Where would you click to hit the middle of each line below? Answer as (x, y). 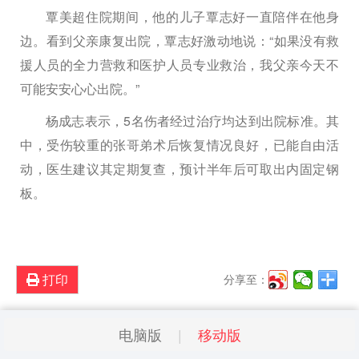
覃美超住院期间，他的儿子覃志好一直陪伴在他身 (192, 17)
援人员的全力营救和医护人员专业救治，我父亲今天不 (179, 65)
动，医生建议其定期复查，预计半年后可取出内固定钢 (179, 169)
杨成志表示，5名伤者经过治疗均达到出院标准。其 (192, 121)
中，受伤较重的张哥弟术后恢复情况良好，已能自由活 (179, 145)
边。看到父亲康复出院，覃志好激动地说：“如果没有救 (179, 41)
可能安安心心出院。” (80, 89)
